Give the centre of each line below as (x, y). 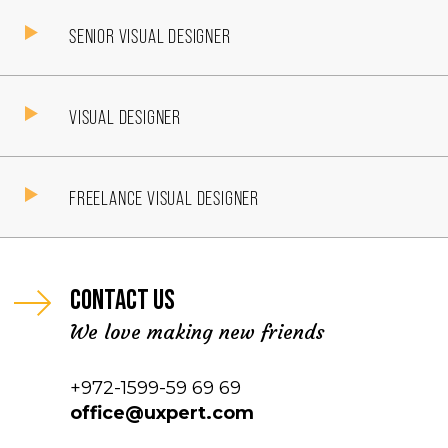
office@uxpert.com (162, 413)
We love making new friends (197, 331)
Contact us (122, 300)
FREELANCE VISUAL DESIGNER (164, 197)
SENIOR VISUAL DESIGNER (150, 35)
